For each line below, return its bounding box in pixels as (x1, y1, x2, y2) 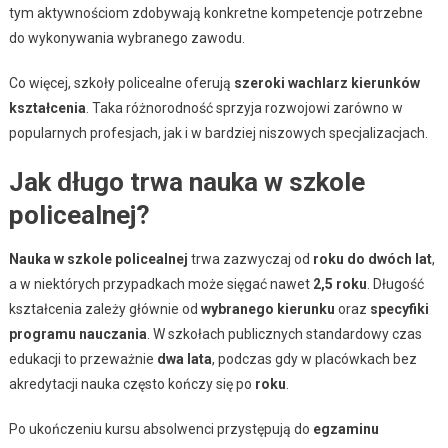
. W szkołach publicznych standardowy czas (146, 326, 422, 343)
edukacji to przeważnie (8, 351, 157, 368)
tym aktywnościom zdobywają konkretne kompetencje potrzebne (8, 5, 423, 22)
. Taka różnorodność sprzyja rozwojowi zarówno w (85, 100, 403, 117)
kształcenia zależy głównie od (8, 301, 201, 318)
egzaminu (312, 421, 379, 438)
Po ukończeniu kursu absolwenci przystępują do (8, 421, 313, 438)
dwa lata (156, 351, 212, 368)
